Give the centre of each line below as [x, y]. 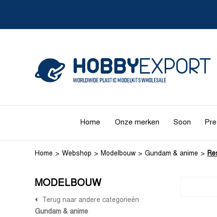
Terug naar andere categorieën [91, 200]
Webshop [77, 154]
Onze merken [137, 123]
